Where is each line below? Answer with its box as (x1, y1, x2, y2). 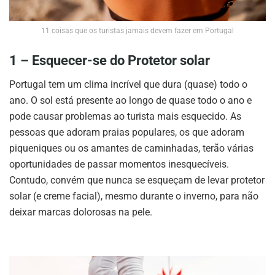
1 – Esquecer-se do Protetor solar (9, 53, 210, 69)
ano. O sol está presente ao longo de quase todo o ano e (9, 94, 252, 106)
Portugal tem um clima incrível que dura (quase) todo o (9, 78, 247, 90)
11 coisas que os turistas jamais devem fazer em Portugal (41, 26, 234, 35)
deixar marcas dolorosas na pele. (9, 206, 152, 218)
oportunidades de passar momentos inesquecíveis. (9, 158, 229, 170)
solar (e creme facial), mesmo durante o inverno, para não (9, 190, 258, 202)
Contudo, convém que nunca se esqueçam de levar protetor (9, 174, 265, 186)
